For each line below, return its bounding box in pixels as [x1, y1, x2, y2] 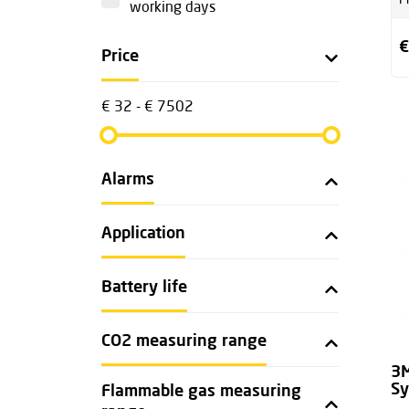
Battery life [101, 279, 187, 296]
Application [101, 225, 185, 242]
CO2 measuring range [101, 333, 267, 350]
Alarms [101, 172, 154, 188]
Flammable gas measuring [101, 383, 301, 400]
